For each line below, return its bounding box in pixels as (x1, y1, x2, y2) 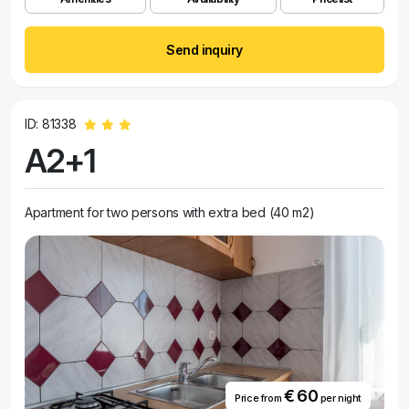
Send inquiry (166, 42, 243, 58)
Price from (235, 392, 284, 404)
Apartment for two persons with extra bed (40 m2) (25, 204, 315, 220)
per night (318, 392, 362, 404)
